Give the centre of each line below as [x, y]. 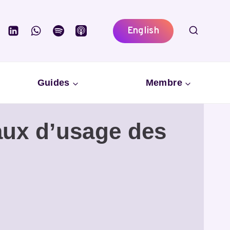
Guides [53, 82]
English [143, 31]
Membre [164, 82]
